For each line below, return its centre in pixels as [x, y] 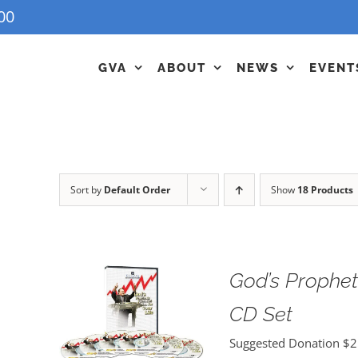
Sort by [87, 190]
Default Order [137, 190]
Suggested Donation [286, 343]
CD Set [261, 314]
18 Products [325, 190]
